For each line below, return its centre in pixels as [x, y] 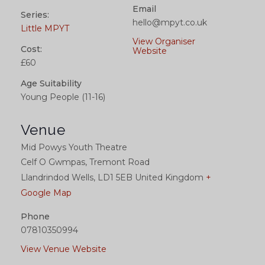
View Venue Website [64, 249]
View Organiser [164, 42]
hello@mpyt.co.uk [170, 23]
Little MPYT [45, 29]
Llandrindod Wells [57, 178]
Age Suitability [51, 84]
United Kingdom [169, 178]
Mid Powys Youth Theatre [74, 148]
